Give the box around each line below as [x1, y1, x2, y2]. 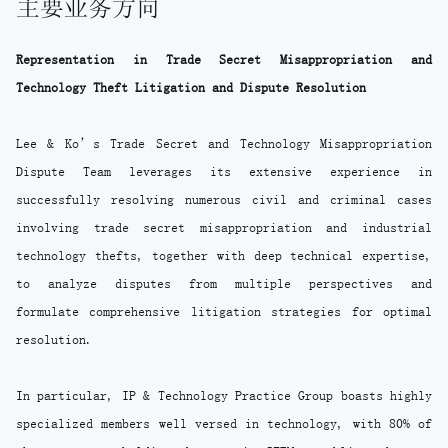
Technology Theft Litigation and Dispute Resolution [16, 80, 373, 95]
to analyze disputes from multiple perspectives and [16, 276, 432, 291]
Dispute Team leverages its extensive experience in [16, 164, 432, 179]
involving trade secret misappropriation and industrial [16, 220, 432, 235]
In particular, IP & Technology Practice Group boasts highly [16, 388, 432, 403]
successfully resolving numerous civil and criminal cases [16, 192, 432, 207]
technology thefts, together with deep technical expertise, [16, 248, 432, 263]
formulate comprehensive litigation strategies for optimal [16, 304, 432, 319]
